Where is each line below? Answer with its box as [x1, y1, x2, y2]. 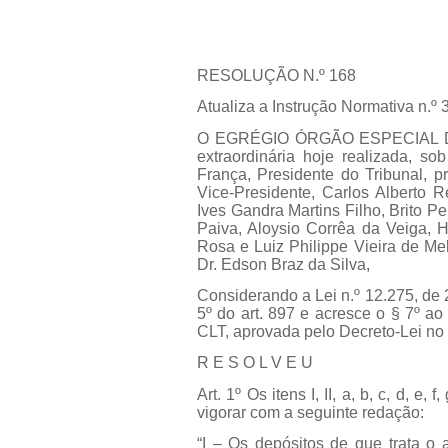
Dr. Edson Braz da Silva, [197, 255, 370, 273]
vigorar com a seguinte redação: [197, 403, 424, 421]
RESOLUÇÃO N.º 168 [197, 67, 356, 84]
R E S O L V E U [197, 354, 313, 372]
